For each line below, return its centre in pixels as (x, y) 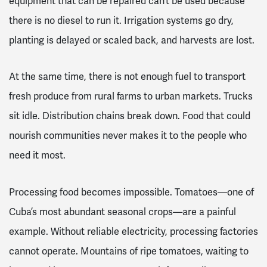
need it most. (37, 156)
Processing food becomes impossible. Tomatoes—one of (131, 193)
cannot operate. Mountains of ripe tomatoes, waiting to (129, 252)
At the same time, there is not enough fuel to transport (127, 77)
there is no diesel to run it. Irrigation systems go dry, (121, 20)
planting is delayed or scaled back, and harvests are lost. (133, 40)
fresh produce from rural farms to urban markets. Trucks (131, 97)
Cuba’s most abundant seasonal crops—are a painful (122, 212)
